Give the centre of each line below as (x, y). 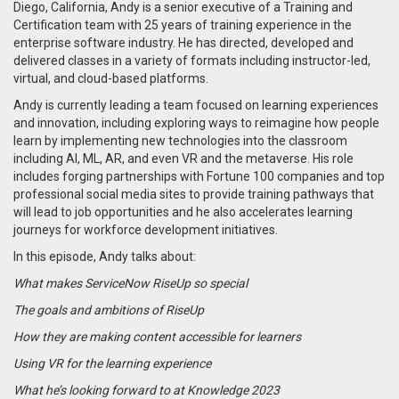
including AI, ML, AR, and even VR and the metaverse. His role (183, 158)
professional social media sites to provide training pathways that (194, 194)
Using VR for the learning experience (112, 363)
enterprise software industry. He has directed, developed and (183, 42)
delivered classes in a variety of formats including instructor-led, (192, 60)
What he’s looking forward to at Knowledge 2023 (147, 390)
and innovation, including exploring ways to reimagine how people (196, 122)
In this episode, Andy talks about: (105, 256)
